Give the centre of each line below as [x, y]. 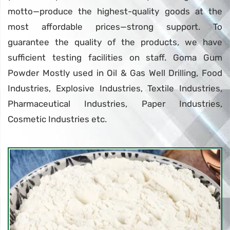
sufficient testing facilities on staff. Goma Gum [115, 58]
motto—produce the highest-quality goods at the [115, 12]
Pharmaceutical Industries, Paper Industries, [115, 104]
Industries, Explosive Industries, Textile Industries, [115, 89]
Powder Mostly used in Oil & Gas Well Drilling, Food [115, 73]
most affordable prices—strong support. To [115, 27]
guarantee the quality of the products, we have [115, 42]
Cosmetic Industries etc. [57, 119]
